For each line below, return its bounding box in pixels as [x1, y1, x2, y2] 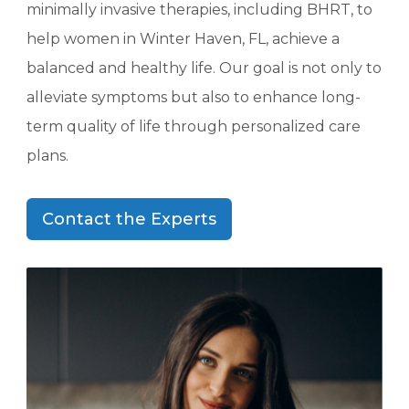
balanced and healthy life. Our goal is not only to [26, 59, 383, 78]
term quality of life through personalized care [26, 118, 362, 136]
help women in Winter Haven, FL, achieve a [26, 30, 341, 48]
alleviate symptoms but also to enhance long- [26, 89, 362, 107]
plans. [26, 147, 69, 165]
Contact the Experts [42, 209, 217, 230]
